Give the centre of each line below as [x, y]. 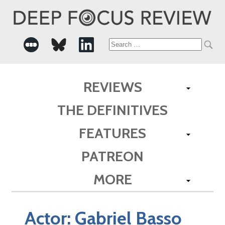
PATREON [113, 156]
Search [127, 45]
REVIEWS [113, 87]
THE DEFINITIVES [113, 110]
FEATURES [113, 133]
